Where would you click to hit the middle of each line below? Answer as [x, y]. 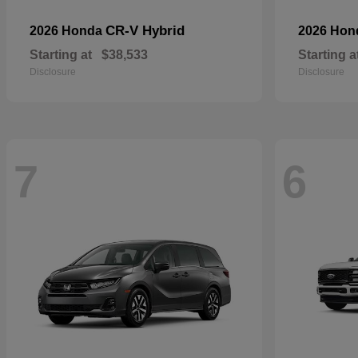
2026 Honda [68, 31]
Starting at [61, 55]
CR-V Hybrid [145, 31]
